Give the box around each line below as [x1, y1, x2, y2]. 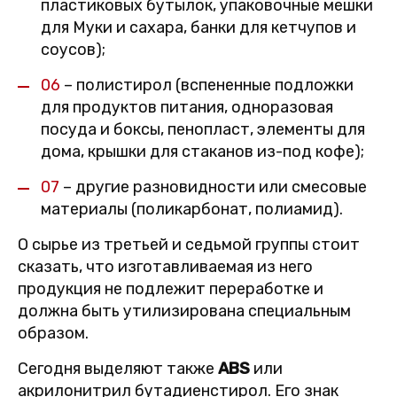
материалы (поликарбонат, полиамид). [41, 199, 343, 220]
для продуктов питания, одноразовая [41, 97, 333, 118]
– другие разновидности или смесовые [59, 177, 367, 198]
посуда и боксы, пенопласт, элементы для [41, 120, 365, 140]
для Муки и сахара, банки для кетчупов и [41, 18, 356, 38]
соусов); [41, 40, 105, 60]
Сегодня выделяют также [18, 359, 218, 379]
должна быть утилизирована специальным [18, 301, 351, 322]
